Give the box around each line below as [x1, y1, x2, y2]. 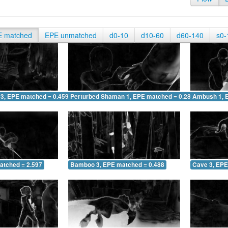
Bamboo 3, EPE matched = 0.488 [70, 160, 164, 169]
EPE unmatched [45, 30, 97, 40]
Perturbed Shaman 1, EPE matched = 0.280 [70, 92, 194, 101]
